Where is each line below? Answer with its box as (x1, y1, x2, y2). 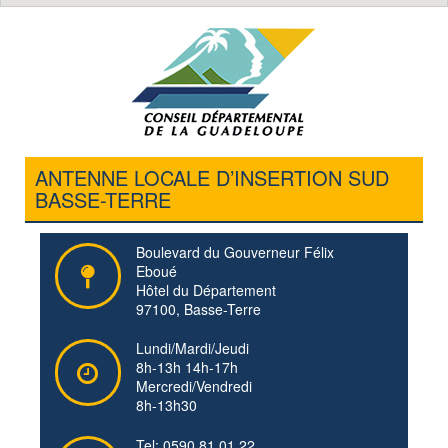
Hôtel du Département (136, 280, 277, 300)
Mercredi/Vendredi (136, 376, 253, 397)
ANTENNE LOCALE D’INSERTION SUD (34, 163, 389, 192)
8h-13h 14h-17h (136, 357, 239, 378)
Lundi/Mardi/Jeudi (136, 338, 250, 359)
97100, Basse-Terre (136, 299, 262, 319)
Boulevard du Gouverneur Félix (136, 242, 335, 262)
